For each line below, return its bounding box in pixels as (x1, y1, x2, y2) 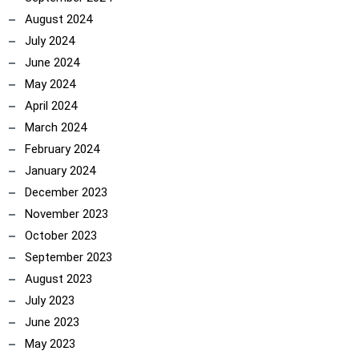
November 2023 (25, 207, 108, 221)
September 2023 (25, 250, 112, 264)
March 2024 (25, 120, 87, 135)
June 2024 (25, 55, 79, 70)
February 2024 (25, 142, 99, 156)
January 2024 (25, 163, 95, 178)
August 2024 (25, 12, 92, 26)
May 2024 (25, 77, 75, 91)
